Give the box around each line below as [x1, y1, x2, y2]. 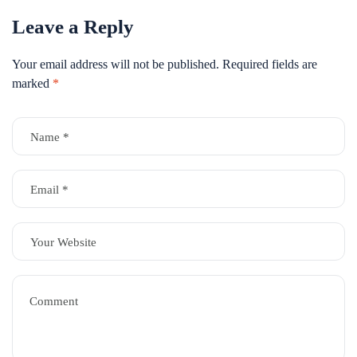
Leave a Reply [12, 15, 134, 37]
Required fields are [222, 57, 317, 71]
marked [12, 76, 53, 90]
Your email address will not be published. [12, 57, 219, 71]
